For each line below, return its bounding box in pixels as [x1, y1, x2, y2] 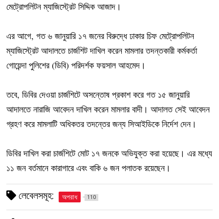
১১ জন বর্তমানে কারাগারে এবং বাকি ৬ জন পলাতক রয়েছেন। [6, 161, 171, 174]
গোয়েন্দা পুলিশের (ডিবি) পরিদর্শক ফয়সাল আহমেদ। [6, 59, 146, 71]
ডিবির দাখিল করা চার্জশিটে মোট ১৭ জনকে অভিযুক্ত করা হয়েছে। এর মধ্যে [6, 147, 213, 159]
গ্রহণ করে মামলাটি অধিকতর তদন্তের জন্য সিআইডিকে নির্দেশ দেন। [6, 117, 197, 130]
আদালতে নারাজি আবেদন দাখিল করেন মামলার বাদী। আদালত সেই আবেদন [6, 103, 210, 115]
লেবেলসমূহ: [16, 189, 54, 201]
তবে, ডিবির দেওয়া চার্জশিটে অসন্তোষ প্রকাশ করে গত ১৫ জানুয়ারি [6, 88, 190, 100]
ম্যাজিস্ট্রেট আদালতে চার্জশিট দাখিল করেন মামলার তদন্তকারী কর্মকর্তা [6, 44, 197, 56]
